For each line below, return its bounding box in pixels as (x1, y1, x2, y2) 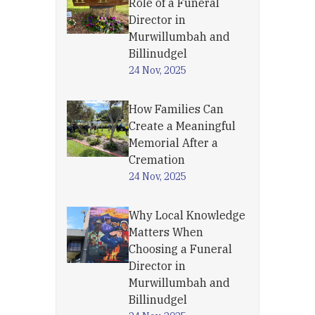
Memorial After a (129, 136, 218, 150)
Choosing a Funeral (129, 242, 232, 256)
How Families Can (129, 102, 224, 116)
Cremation (129, 153, 185, 167)
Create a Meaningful (129, 119, 236, 133)
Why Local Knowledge (129, 208, 245, 222)
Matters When (129, 225, 203, 239)
